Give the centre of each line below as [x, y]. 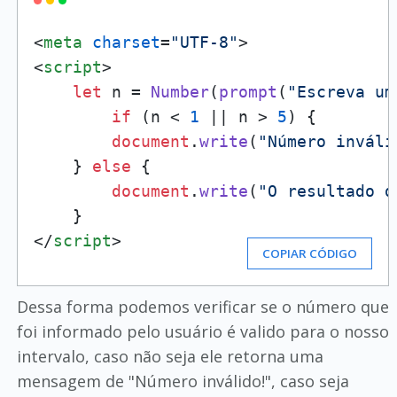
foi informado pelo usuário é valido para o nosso [202, 331]
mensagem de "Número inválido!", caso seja [183, 381]
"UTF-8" [204, 42]
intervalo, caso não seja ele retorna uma [170, 356]
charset [126, 42]
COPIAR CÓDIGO [310, 253]
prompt [248, 92]
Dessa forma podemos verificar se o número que [202, 307]
